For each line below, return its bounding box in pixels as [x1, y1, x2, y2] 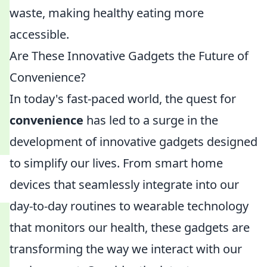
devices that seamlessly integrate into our [10, 176, 239, 193]
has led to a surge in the [83, 112, 218, 128]
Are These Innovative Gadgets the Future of [10, 48, 249, 64]
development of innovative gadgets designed [10, 133, 257, 150]
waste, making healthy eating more [10, 5, 204, 21]
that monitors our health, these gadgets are [10, 219, 250, 235]
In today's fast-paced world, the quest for [10, 91, 236, 107]
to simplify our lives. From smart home [10, 155, 223, 171]
